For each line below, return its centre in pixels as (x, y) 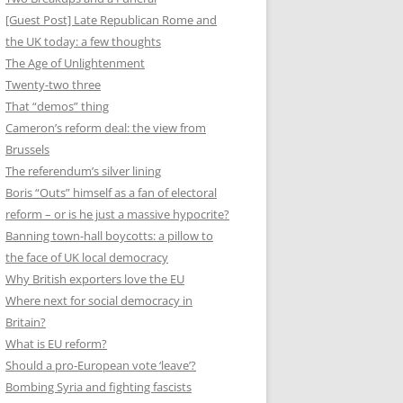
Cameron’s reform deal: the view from (106, 127)
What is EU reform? (56, 343)
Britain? (26, 322)
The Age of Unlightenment (75, 63)
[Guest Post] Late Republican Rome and (111, 19)
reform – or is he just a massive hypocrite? (117, 214)
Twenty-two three (53, 84)
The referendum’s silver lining (83, 170)
